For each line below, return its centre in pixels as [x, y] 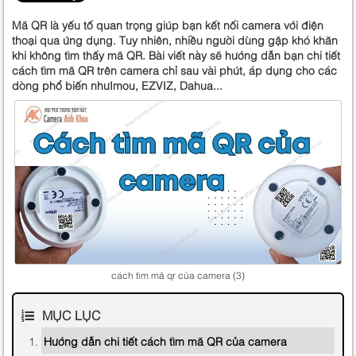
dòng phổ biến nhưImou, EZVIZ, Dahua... [117, 85]
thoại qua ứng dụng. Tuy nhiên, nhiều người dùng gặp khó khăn [175, 40]
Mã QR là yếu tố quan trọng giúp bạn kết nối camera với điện [168, 25]
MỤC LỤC [72, 315]
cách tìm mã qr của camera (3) [178, 275]
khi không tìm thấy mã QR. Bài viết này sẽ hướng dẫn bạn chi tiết [176, 55]
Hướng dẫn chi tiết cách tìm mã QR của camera [165, 341]
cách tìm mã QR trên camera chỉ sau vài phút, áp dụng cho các [174, 70]
